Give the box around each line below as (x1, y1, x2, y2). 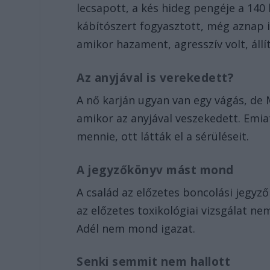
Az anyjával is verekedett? (77, 69, 234, 86)
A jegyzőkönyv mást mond (77, 162, 234, 178)
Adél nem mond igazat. (77, 221, 196, 236)
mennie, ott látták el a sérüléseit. (77, 128, 250, 143)
